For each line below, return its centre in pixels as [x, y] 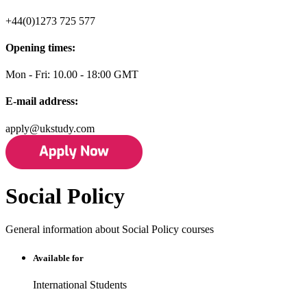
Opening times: [40, 47]
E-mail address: [42, 101]
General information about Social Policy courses [110, 230]
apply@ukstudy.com [50, 128]
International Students [80, 284]
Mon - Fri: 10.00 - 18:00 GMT [72, 75]
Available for [58, 258]
